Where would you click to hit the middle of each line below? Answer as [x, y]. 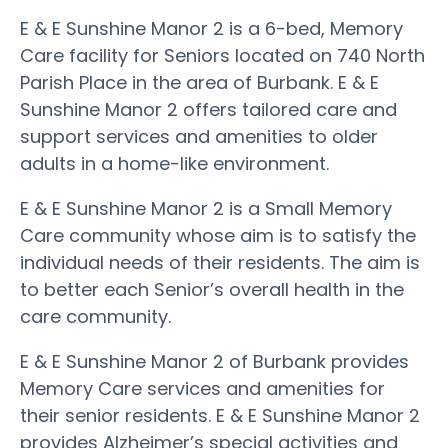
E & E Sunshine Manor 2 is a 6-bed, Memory [211, 28]
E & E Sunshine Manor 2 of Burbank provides [214, 361]
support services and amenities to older [199, 136]
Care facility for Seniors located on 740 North [222, 55]
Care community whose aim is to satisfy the [218, 235]
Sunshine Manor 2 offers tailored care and [208, 109]
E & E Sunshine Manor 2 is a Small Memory [206, 208]
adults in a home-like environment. [174, 163]
